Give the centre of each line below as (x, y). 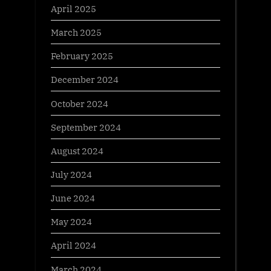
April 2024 (73, 245)
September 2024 (86, 127)
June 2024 (73, 198)
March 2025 (76, 32)
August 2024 (77, 150)
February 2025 (82, 56)
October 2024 (80, 103)
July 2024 (71, 175)
